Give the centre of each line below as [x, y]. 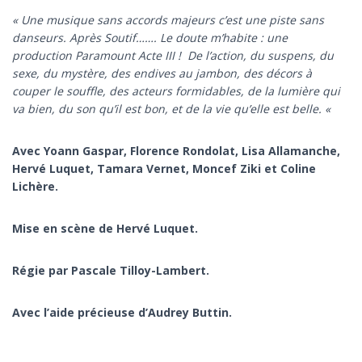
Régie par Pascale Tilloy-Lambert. [111, 271]
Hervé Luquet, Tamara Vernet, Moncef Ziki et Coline [164, 169]
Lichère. [35, 187]
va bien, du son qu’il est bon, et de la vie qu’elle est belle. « [173, 109]
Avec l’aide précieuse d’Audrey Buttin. [122, 313]
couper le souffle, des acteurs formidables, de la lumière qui [176, 91]
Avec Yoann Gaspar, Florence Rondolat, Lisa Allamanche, [176, 151]
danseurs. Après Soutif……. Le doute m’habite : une [150, 38]
